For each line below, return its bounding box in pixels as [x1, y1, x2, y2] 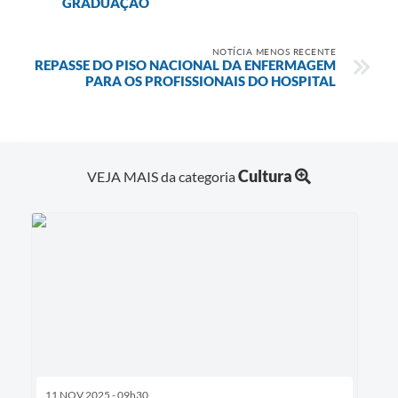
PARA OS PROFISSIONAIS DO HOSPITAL [85, 72, 336, 89]
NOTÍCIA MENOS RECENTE [211, 45, 336, 57]
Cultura [238, 165, 292, 186]
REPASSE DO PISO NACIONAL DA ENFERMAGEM [35, 56, 336, 73]
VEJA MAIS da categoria [87, 167, 238, 185]
